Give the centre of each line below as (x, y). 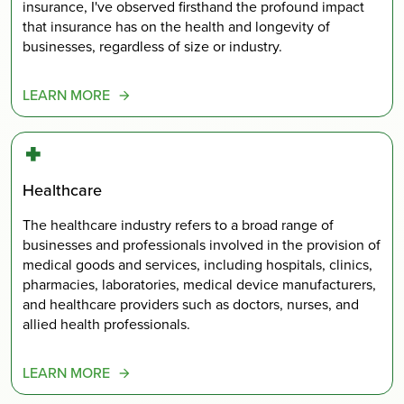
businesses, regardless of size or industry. (152, 46)
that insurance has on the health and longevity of (176, 26)
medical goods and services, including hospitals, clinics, (197, 265)
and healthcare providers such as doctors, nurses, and (191, 305)
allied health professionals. (106, 325)
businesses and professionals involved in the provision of (202, 245)
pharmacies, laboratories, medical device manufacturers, (199, 285)
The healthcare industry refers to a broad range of (178, 225)
